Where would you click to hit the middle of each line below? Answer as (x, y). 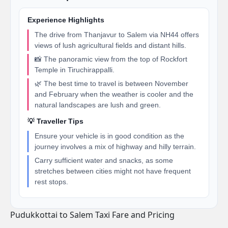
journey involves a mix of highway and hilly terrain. (115, 147)
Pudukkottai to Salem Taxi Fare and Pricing (92, 215)
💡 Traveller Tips (55, 121)
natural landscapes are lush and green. (98, 105)
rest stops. (51, 182)
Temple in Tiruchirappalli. (75, 70)
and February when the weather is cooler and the (114, 94)
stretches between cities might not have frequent (113, 171)
